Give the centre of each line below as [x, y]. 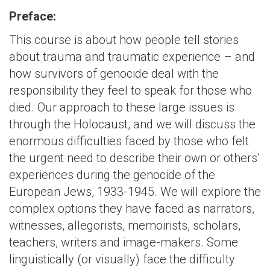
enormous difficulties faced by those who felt [129, 141]
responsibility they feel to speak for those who [130, 90]
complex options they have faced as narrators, [132, 209]
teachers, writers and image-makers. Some [124, 242]
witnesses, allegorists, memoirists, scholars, [125, 225]
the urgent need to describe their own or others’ [134, 158]
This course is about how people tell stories [124, 40]
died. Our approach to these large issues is [122, 107]
